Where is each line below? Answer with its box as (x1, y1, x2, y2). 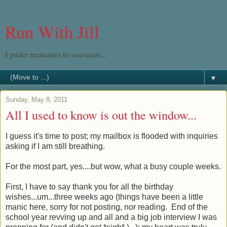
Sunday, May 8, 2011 (6, 96, 67, 103)
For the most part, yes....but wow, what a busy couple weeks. (6, 162, 221, 171)
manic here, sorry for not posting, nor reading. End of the (6, 202, 208, 211)
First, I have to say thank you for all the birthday (6, 182, 173, 191)
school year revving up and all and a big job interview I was (6, 212, 217, 221)
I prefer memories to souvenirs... (5, 49, 107, 59)
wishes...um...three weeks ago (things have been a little (6, 192, 203, 201)
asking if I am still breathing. (6, 141, 105, 150)
